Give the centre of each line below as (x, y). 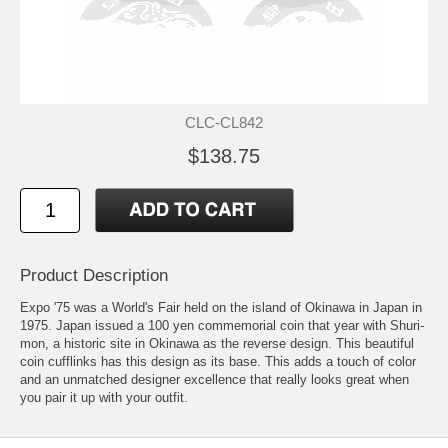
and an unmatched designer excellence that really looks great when (214, 379)
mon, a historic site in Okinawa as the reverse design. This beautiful (217, 343)
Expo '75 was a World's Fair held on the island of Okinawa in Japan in (221, 307)
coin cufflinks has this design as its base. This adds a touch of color (218, 361)
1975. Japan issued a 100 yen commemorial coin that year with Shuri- (222, 325)
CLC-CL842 (224, 122)
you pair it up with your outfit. (104, 397)
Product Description (94, 275)
